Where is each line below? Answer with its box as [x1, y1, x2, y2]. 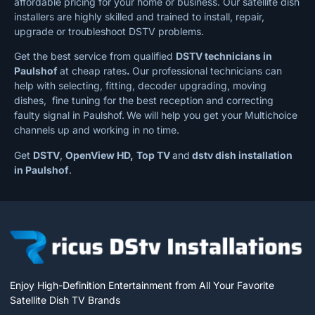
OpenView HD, [65, 148, 134, 161]
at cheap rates [60, 65, 127, 77]
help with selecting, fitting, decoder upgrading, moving [14, 79, 266, 92]
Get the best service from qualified [14, 50, 176, 63]
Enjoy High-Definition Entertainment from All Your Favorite [10, 279, 274, 292]
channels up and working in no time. [14, 124, 179, 136]
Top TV [136, 148, 172, 161]
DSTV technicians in [176, 50, 272, 63]
